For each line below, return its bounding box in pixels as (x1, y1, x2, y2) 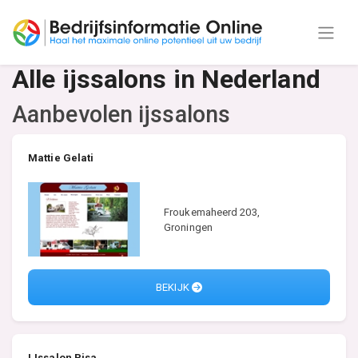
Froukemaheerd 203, (164, 205, 260, 218)
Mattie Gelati (28, 152, 94, 164)
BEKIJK (156, 281, 192, 294)
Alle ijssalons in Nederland (12, 64, 320, 94)
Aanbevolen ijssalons (12, 101, 230, 128)
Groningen (164, 221, 213, 233)
